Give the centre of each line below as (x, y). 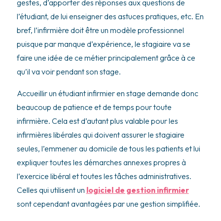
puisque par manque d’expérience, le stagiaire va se (103, 44)
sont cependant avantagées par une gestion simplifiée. (108, 203)
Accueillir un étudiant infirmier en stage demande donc (107, 93)
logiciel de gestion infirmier (137, 190)
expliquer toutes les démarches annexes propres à (101, 162)
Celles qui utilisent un (51, 190)
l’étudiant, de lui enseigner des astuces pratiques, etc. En (110, 16)
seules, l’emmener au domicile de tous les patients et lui (108, 148)
